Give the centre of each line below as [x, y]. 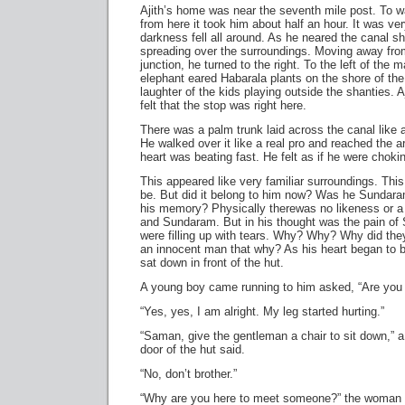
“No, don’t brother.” [188, 374]
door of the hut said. [193, 349]
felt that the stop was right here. [223, 105]
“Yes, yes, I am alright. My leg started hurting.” [262, 311]
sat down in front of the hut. [212, 263]
